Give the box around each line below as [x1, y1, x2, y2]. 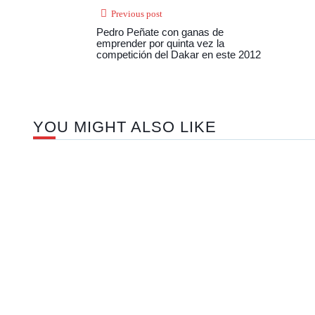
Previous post [111, 8, 162, 20]
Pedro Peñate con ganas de [96, 26, 224, 39]
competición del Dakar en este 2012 [96, 49, 261, 61]
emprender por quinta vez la [96, 37, 224, 50]
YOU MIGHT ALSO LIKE [33, 118, 217, 136]
